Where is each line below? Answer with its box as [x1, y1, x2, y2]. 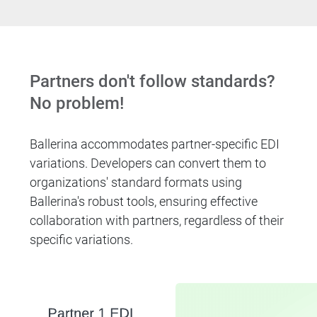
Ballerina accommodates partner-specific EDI [30, 136, 280, 151]
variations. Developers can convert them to [30, 155, 267, 171]
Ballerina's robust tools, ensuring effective [30, 193, 258, 209]
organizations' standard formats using [30, 174, 243, 190]
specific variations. [30, 231, 134, 247]
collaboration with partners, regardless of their [30, 212, 284, 228]
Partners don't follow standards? [30, 71, 276, 92]
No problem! [30, 93, 125, 113]
